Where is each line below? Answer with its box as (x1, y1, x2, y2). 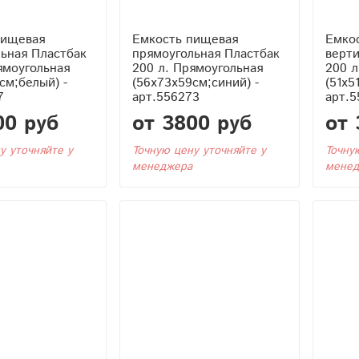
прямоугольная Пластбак (131, 44, 280, 63)
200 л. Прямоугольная (131, 58, 263, 78)
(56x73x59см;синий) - (131, 73, 259, 92)
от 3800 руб (131, 108, 252, 139)
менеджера (131, 158, 192, 175)
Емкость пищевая (131, 30, 238, 49)
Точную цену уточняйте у (131, 142, 266, 159)
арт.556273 (131, 87, 200, 107)
